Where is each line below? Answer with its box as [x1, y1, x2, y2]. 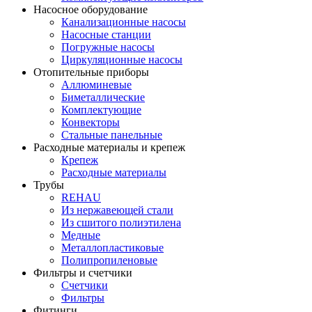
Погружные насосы [61, 40, 155, 53]
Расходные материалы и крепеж [33, 141, 185, 153]
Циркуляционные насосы [61, 53, 182, 65]
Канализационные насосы [61, 15, 186, 28]
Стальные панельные [61, 128, 162, 141]
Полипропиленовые [61, 253, 157, 266]
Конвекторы [61, 116, 120, 128]
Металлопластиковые [61, 241, 164, 253]
